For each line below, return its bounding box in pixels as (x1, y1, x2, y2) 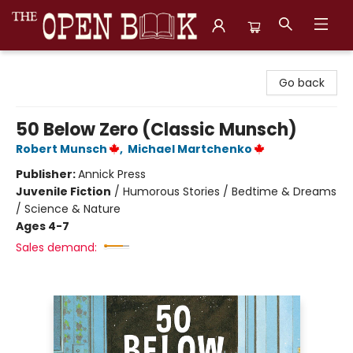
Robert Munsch (16, 141, 107, 157)
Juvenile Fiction (16, 184, 111, 199)
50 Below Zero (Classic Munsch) (16, 117, 297, 142)
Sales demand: (16, 240, 97, 255)
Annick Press (78, 166, 146, 182)
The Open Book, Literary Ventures (12, 58, 195, 73)
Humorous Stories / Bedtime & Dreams (123, 184, 336, 199)
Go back (279, 75, 325, 91)
